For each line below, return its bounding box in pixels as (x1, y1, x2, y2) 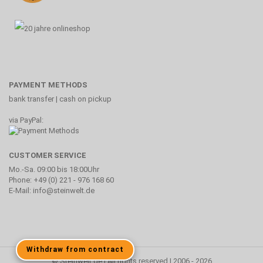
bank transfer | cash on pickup (9, 94, 112, 103)
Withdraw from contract (26, 245, 124, 254)
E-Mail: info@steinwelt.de (9, 186, 95, 195)
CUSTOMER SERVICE (9, 151, 86, 160)
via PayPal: (9, 115, 43, 124)
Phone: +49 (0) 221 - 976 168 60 (9, 176, 114, 185)
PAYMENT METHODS (9, 80, 87, 89)
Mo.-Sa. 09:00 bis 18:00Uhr (9, 165, 99, 174)
